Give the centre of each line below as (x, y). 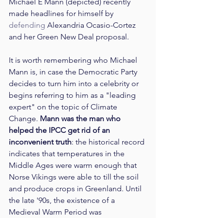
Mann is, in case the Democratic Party (74, 72)
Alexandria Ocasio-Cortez (91, 25)
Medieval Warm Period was (56, 212)
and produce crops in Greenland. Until (76, 189)
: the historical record (109, 142)
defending (27, 25)
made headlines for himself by (62, 14)
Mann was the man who (81, 119)
